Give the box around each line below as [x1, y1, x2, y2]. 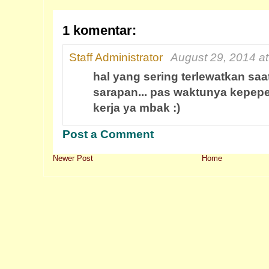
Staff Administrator [69, 51, 163, 64]
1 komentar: [62, 23, 136, 38]
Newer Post [53, 154, 93, 163]
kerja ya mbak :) [93, 101, 180, 114]
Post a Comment [62, 128, 154, 141]
